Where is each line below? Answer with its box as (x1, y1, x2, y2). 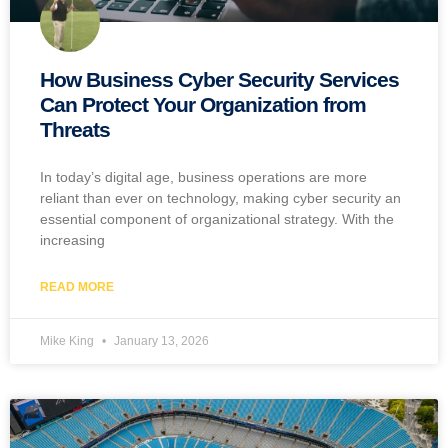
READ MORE (40, 280, 114, 295)
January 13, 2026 (111, 334, 209, 349)
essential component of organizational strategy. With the (40, 211, 394, 228)
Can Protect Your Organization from (40, 93, 366, 117)
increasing (40, 232, 105, 249)
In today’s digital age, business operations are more (40, 169, 367, 186)
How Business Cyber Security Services (40, 68, 399, 92)
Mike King (40, 334, 97, 349)
